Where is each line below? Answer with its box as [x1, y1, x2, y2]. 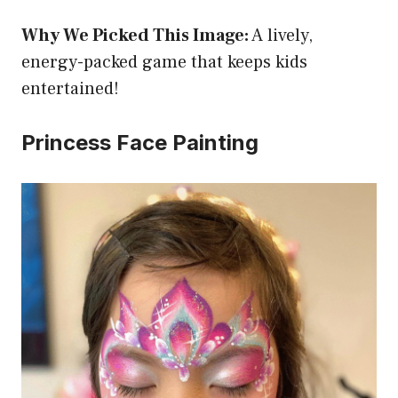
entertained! [21, 77, 119, 101]
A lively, [249, 24, 313, 48]
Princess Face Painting [21, 130, 259, 156]
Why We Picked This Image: [21, 24, 249, 48]
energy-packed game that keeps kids [21, 51, 307, 75]
